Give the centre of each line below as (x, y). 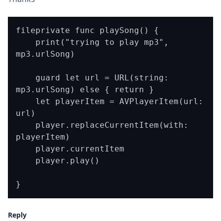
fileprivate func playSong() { (87, 30)
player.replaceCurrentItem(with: (26, 125)
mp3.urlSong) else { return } (85, 90)
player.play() (26, 161)
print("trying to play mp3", (26, 42)
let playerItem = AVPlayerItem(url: (26, 101)
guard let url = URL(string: (26, 78)
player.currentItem (26, 149)
